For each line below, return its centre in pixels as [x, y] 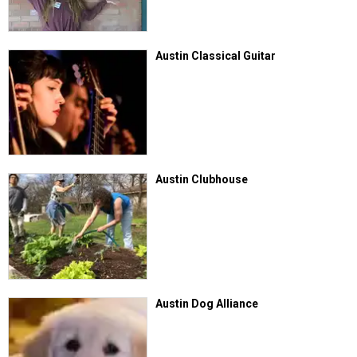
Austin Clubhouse [202, 180]
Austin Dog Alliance [207, 303]
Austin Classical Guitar [216, 55]
